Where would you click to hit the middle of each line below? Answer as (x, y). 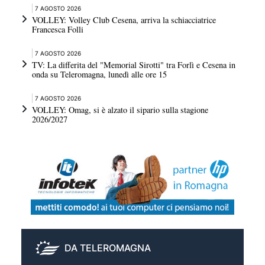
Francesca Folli (58, 30)
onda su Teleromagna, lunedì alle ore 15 (99, 75)
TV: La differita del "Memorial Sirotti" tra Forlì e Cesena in (134, 65)
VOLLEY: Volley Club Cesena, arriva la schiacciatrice (124, 20)
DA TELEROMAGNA (108, 248)
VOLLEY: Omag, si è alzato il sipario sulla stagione (120, 110)
